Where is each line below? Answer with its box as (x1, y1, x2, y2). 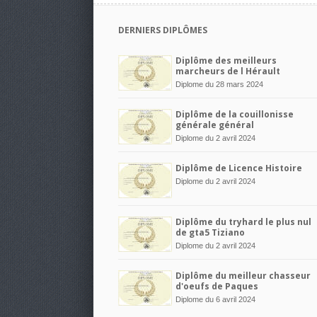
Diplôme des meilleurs (175, 54, 277, 67)
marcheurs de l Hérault (175, 65, 280, 77)
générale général (175, 119, 254, 131)
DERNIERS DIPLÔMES (118, 24, 207, 36)
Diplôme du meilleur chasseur (175, 270, 311, 282)
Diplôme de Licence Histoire (175, 162, 302, 174)
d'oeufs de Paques (175, 280, 258, 292)
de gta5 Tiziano (175, 226, 245, 238)
